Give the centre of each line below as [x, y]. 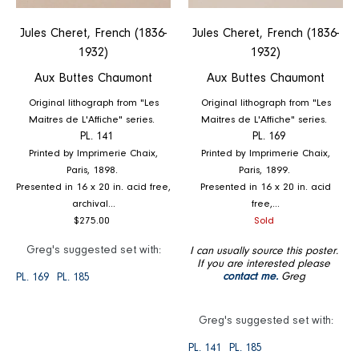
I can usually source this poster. [264, 251]
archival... [93, 204]
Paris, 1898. [93, 170]
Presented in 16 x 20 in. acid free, [93, 187]
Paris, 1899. [266, 170]
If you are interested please [264, 264]
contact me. [250, 277]
